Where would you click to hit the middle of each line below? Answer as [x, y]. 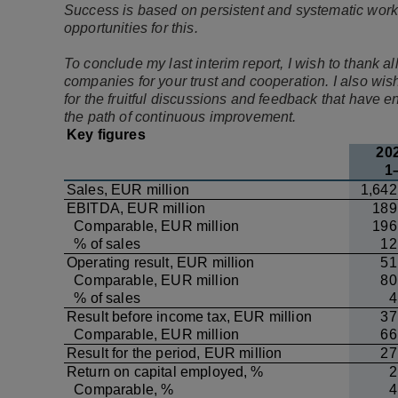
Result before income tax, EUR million [189, 317]
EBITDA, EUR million [136, 208]
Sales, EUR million [128, 190]
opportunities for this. [133, 28]
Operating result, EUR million [161, 263]
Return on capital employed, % [165, 372]
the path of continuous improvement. [180, 117]
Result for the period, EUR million [175, 353]
